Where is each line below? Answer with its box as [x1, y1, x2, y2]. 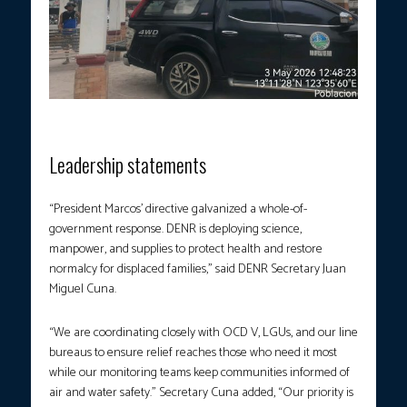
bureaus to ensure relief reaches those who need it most [49, 342, 337, 364]
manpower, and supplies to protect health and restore [49, 239, 323, 261]
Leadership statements [49, 150, 206, 180]
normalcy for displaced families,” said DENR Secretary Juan [49, 259, 346, 281]
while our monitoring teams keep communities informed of [49, 362, 350, 384]
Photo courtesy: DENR [49, 105, 154, 119]
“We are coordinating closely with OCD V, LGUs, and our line [49, 323, 358, 344]
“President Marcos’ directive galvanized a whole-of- [49, 199, 307, 221]
